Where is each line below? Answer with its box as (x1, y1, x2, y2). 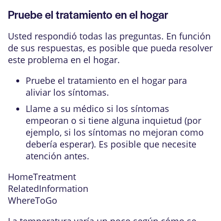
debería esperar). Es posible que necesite (26, 138, 196, 150)
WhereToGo (8, 194, 57, 206)
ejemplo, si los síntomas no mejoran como (26, 126, 204, 138)
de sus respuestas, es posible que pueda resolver (8, 42, 213, 54)
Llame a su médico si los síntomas (26, 103, 169, 114)
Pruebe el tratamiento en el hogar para (26, 74, 187, 86)
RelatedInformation (8, 183, 88, 194)
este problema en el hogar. (8, 54, 120, 66)
